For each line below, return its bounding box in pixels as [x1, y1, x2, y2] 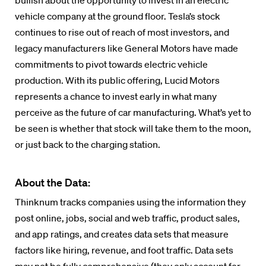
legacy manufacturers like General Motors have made [15, 42, 238, 54]
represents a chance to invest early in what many [15, 90, 217, 102]
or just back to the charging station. [15, 138, 160, 150]
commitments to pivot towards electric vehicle [15, 58, 208, 70]
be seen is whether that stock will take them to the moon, [15, 122, 251, 134]
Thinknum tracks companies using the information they [15, 196, 246, 208]
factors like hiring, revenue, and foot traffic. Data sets [15, 244, 233, 256]
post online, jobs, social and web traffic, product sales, [15, 212, 240, 224]
